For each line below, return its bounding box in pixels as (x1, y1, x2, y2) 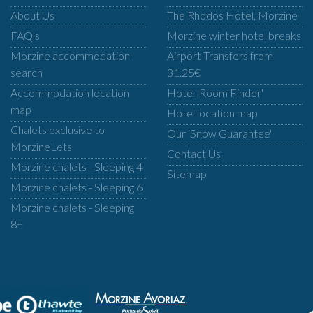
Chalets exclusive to (10, 123, 105, 136)
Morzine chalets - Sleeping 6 (10, 180, 143, 194)
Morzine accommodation (10, 49, 130, 62)
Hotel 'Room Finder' (166, 86, 263, 99)
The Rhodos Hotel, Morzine (166, 8, 298, 22)
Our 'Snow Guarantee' (166, 126, 272, 140)
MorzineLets (10, 140, 72, 153)
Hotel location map (166, 106, 258, 119)
